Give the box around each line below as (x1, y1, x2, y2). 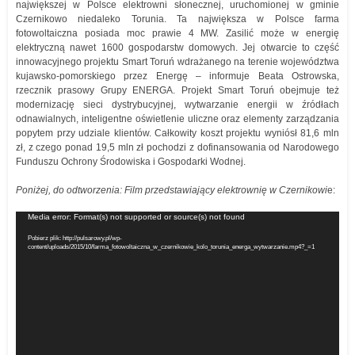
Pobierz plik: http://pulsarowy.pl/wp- (28, 235, 122, 242)
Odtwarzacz (15, 212, 66, 223)
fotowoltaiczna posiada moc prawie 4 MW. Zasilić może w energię (16, 28, 339, 39)
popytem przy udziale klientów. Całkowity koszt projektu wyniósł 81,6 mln (16, 128, 339, 139)
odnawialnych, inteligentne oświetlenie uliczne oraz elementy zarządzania (16, 113, 339, 124)
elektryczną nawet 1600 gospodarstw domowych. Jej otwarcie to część (16, 42, 339, 53)
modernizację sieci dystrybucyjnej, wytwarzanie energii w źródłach (16, 99, 339, 110)
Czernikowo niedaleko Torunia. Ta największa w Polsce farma (16, 13, 339, 25)
